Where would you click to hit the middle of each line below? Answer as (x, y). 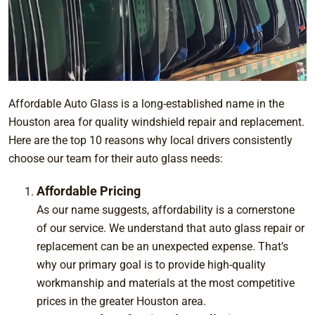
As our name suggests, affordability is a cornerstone (166, 210)
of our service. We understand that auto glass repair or (171, 228)
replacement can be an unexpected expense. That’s (162, 246)
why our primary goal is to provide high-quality (151, 264)
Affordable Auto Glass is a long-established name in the (146, 103)
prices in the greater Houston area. (121, 301)
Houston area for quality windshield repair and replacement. (156, 122)
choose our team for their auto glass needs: (116, 158)
